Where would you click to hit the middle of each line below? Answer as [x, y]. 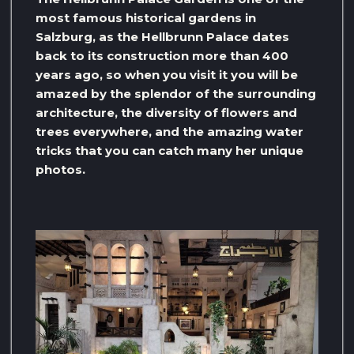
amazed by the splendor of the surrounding [176, 94]
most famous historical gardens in [146, 18]
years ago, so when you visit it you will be [167, 75]
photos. [60, 170]
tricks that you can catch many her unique [169, 151]
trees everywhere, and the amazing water [169, 132]
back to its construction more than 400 [162, 56]
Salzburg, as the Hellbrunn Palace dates [162, 37]
